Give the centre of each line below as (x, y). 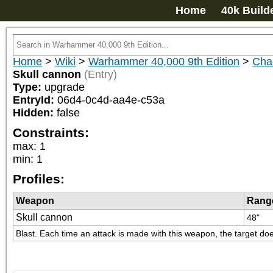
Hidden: (35, 113)
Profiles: (39, 179)
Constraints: (51, 133)
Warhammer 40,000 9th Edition (164, 62)
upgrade (65, 87)
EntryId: (35, 100)
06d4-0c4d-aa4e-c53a (111, 100)
